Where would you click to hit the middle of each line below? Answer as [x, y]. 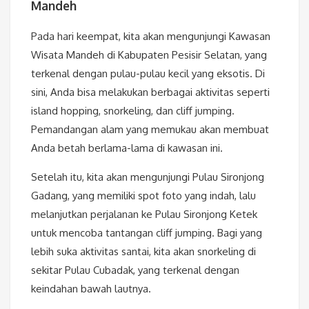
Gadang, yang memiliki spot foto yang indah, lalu [143, 196]
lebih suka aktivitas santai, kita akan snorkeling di [143, 252]
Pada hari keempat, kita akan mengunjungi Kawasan [151, 37]
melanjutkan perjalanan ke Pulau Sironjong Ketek [144, 215]
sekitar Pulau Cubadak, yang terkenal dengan [135, 270]
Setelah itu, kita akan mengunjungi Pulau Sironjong [148, 177]
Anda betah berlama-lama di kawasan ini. [127, 148]
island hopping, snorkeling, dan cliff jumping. [133, 111]
